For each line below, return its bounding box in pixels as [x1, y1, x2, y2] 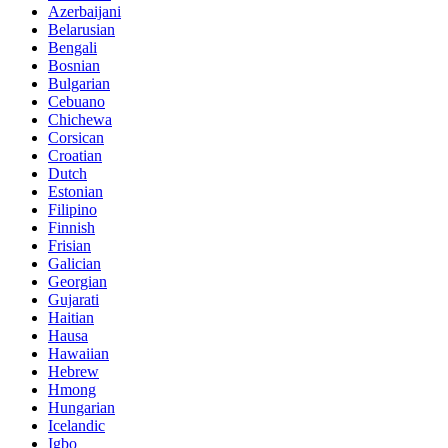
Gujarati [48, 291, 99, 309]
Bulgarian [48, 75, 110, 93]
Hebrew [48, 363, 99, 381]
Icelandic [48, 417, 105, 435]
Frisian [48, 237, 91, 255]
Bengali [48, 39, 97, 57]
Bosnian [48, 57, 100, 75]
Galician [48, 255, 101, 273]
